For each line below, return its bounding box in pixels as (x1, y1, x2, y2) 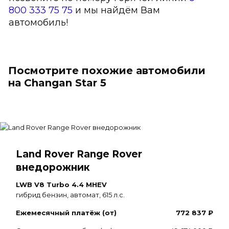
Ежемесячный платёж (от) (16, 209, 117, 217)
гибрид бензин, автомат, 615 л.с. (16, 191, 125, 199)
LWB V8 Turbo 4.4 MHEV (16, 180, 107, 189)
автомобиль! (9, 17, 68, 28)
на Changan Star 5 (8, 77, 106, 89)
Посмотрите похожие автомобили (8, 64, 205, 77)
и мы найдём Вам (73, 5, 160, 16)
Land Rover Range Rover (16, 148, 142, 160)
